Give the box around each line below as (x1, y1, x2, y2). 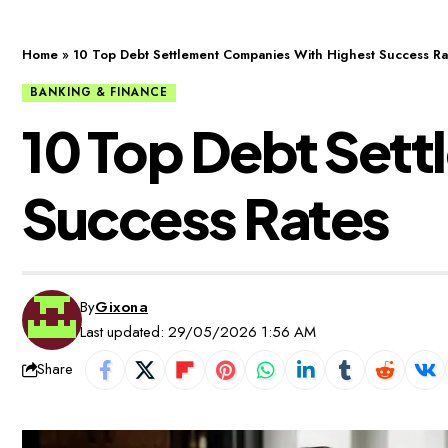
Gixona (95, 295, 149, 318)
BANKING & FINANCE (30, 84, 169, 101)
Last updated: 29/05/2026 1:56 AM (80, 320, 317, 343)
